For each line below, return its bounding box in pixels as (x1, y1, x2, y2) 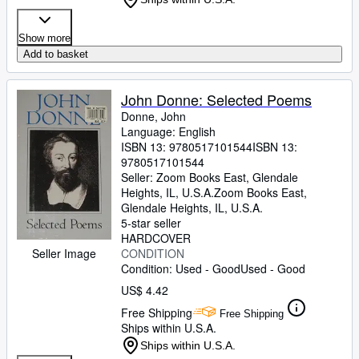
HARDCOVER (121, 230, 191, 246)
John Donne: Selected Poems (121, 89, 312, 110)
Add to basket (23, 48, 88, 60)
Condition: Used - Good (121, 260, 240, 276)
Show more (18, 32, 71, 44)
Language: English (121, 123, 216, 139)
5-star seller (121, 215, 181, 231)
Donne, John (121, 108, 186, 124)
